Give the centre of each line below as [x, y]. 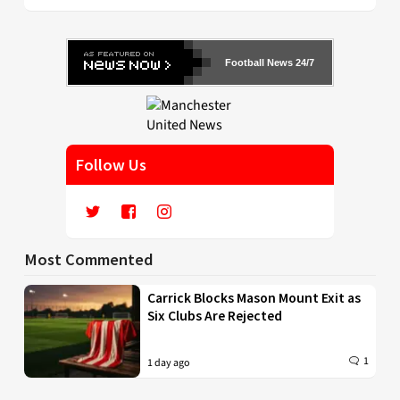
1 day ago [169, 363]
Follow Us [111, 165]
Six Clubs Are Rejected [215, 316]
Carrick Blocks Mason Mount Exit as [254, 298]
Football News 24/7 [270, 63]
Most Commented [89, 260]
